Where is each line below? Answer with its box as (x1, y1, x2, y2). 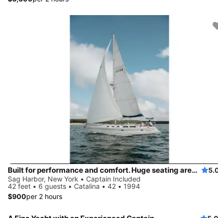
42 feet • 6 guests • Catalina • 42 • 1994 (8, 182, 140, 190)
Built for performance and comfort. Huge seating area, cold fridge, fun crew (192, 165, 198, 175)
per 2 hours (26, 192, 62, 200)
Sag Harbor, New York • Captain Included (8, 174, 141, 183)
